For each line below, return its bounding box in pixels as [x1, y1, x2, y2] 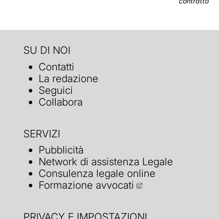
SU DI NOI [23, 44, 70, 57]
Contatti [39, 60, 75, 73]
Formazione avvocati [39, 179, 134, 192]
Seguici [39, 84, 73, 96]
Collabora [39, 95, 83, 108]
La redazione [39, 72, 99, 85]
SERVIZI [23, 127, 60, 140]
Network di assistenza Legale [39, 155, 174, 168]
